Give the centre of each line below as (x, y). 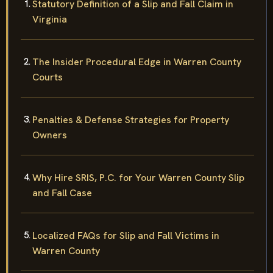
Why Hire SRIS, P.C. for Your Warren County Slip (138, 177)
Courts (48, 77)
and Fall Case (62, 193)
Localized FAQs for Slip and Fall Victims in (126, 235)
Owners (50, 135)
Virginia (50, 19)
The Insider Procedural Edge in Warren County (137, 62)
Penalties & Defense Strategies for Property (131, 119)
